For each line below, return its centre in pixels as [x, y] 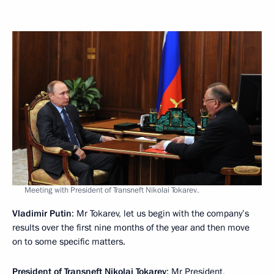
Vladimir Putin [42, 213]
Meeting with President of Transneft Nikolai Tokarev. [112, 190]
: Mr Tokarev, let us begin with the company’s [160, 213]
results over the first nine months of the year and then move [131, 227]
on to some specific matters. [69, 241]
